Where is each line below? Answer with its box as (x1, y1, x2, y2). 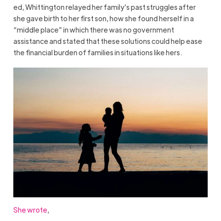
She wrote (13, 205, 47, 214)
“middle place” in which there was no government (13, 25, 174, 35)
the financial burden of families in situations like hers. (13, 48, 182, 57)
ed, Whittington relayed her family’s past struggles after (13, 2, 196, 12)
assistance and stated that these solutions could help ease (13, 37, 202, 46)
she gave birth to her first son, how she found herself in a (13, 14, 194, 23)
